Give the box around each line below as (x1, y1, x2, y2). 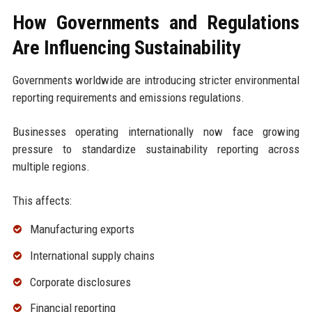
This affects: (12, 193, 72, 208)
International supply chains (29, 248, 155, 263)
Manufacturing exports (29, 221, 134, 236)
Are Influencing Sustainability (12, 36, 240, 59)
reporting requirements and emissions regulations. (12, 90, 244, 104)
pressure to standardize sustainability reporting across (12, 141, 300, 156)
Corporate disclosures (29, 274, 131, 289)
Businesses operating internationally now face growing (12, 124, 300, 139)
